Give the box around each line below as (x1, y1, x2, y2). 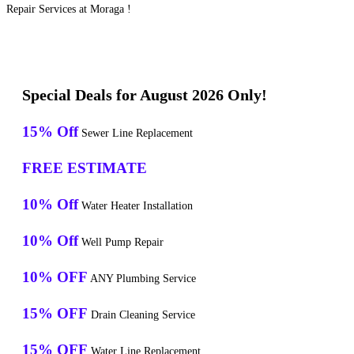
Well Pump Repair (78, 236, 164, 249)
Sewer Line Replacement (78, 127, 193, 140)
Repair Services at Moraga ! (6, 3, 131, 16)
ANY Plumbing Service (88, 273, 196, 285)
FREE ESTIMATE (22, 160, 147, 177)
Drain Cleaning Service (88, 309, 195, 322)
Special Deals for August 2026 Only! (22, 86, 267, 104)
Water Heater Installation (78, 200, 193, 213)
